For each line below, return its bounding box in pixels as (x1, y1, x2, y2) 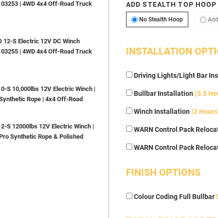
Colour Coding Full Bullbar (132, 193, 216, 201)
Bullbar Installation (132, 90, 195, 98)
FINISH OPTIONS (126, 166, 200, 179)
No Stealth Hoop (139, 16, 183, 23)
